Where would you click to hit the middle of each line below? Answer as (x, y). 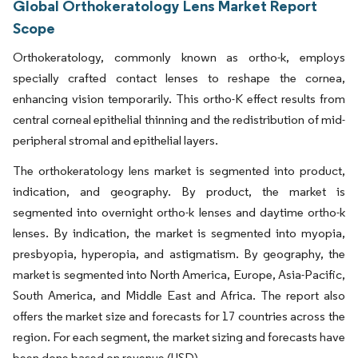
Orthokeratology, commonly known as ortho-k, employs (179, 58)
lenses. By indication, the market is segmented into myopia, (179, 233)
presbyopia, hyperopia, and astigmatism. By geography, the (179, 254)
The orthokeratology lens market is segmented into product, (179, 171)
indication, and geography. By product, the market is (179, 192)
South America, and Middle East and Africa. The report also (179, 296)
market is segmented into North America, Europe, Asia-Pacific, (179, 275)
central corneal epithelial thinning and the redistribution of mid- (179, 120)
